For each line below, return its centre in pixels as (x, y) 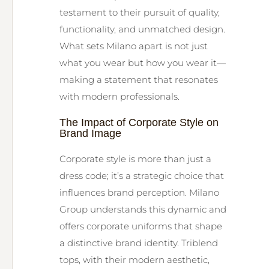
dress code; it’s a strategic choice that (142, 176)
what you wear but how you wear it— (143, 63)
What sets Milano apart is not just (134, 46)
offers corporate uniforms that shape (141, 226)
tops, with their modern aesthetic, (134, 260)
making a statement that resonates (139, 80)
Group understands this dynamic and (143, 209)
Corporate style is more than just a (135, 159)
